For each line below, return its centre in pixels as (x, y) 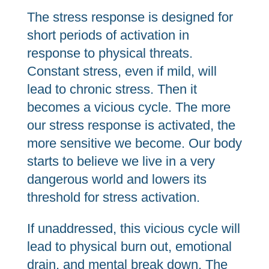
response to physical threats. (110, 53)
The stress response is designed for (130, 17)
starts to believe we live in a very (121, 161)
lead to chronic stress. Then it (112, 89)
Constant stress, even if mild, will (122, 71)
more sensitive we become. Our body (134, 143)
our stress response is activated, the (131, 125)
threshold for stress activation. (115, 197)
